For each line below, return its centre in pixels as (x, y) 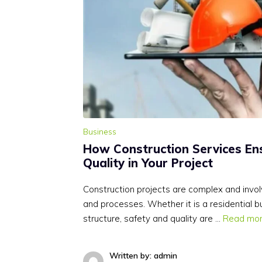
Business (100, 131)
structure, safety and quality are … (153, 218)
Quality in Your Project (148, 163)
